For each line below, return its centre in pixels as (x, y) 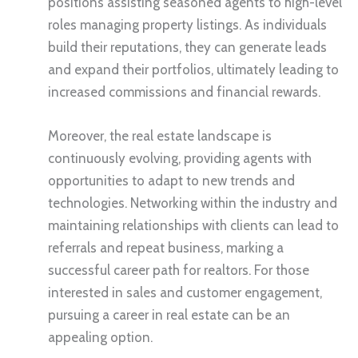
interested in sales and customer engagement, (185, 292)
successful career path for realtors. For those (179, 270)
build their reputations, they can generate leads (187, 47)
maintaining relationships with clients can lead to (193, 225)
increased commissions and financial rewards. (184, 91)
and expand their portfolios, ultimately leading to (193, 69)
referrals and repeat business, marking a (166, 247)
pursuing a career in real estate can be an (169, 314)
